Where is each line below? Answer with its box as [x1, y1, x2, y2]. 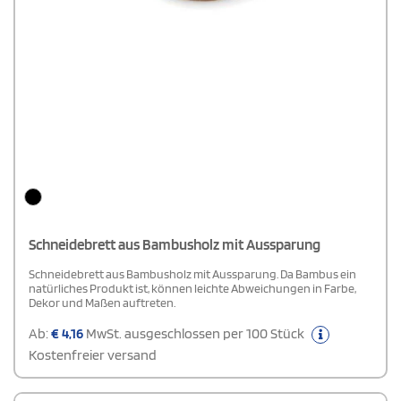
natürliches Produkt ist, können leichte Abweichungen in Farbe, [29, 281, 356, 296]
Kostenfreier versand [29, 346, 157, 364]
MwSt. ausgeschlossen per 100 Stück [83, 325, 307, 343]
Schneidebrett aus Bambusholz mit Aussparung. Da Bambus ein [29, 267, 356, 282]
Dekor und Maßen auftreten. [29, 295, 175, 311]
